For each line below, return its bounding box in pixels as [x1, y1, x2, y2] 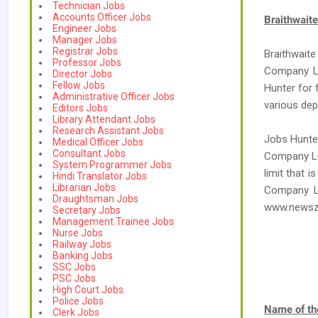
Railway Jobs [53, 238, 111, 250]
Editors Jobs [53, 102, 108, 114]
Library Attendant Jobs [53, 114, 155, 125]
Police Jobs [53, 295, 104, 307]
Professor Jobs [53, 57, 121, 68]
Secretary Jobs [53, 204, 121, 216]
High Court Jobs [53, 284, 124, 295]
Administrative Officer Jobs [53, 91, 175, 102]
